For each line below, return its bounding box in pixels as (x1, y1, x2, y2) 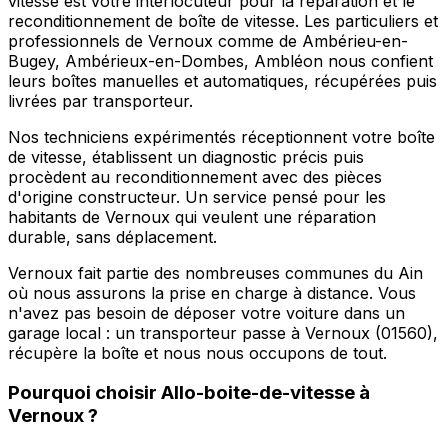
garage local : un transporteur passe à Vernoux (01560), (8, 322, 438, 343)
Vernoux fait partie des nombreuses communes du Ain (8, 262, 423, 283)
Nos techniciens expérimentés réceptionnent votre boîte (8, 126, 435, 147)
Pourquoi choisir (8, 381, 161, 405)
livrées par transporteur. (8, 90, 193, 111)
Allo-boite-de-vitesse (161, 381, 355, 405)
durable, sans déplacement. (8, 226, 217, 247)
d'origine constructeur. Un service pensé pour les (8, 186, 386, 207)
